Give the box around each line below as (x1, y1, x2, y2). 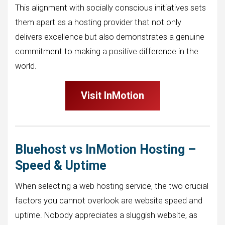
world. (15, 61, 37, 71)
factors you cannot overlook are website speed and (15, 195, 202, 205)
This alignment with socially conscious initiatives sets (15, 3, 206, 13)
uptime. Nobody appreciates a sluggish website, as (15, 210, 197, 220)
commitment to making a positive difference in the (15, 46, 198, 56)
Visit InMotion (81, 89, 144, 102)
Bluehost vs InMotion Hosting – (15, 142, 196, 157)
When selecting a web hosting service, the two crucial (15, 181, 208, 191)
